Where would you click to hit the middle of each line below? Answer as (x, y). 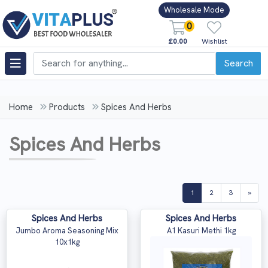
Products (67, 107)
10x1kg (67, 242)
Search (238, 63)
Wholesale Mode (194, 10)
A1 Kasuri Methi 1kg (201, 231)
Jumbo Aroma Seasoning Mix (67, 231)
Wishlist (214, 41)
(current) (208, 192)
